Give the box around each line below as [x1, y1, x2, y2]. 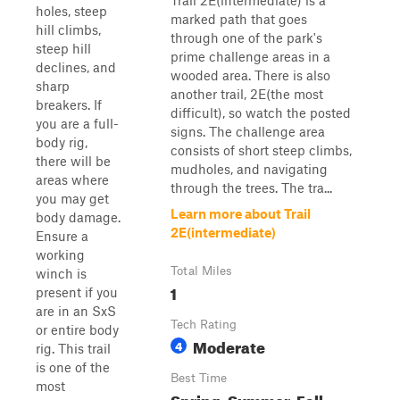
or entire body [36, 321, 119, 337]
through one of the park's [171, 29, 322, 46]
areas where [36, 171, 109, 187]
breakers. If [36, 96, 102, 112]
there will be [36, 153, 111, 169]
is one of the [36, 359, 110, 375]
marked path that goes [171, 11, 307, 27]
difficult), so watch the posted [171, 104, 351, 121]
